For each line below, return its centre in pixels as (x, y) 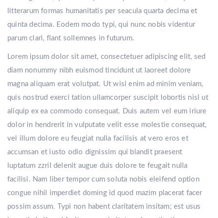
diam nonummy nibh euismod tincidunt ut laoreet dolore (99, 70)
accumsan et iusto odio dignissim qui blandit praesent (95, 152)
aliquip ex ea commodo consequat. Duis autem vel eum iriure (107, 111)
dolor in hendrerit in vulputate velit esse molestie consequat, (107, 125)
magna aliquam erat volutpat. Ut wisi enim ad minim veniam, (105, 84)
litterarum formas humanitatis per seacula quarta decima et (102, 11)
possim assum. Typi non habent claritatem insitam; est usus (104, 207)
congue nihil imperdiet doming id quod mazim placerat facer (105, 193)
